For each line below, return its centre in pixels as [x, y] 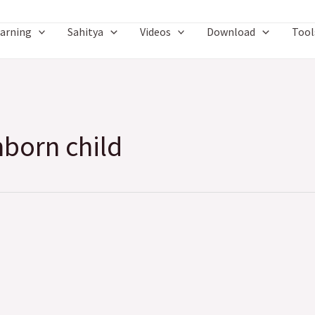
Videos [155, 32]
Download [231, 32]
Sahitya [86, 32]
